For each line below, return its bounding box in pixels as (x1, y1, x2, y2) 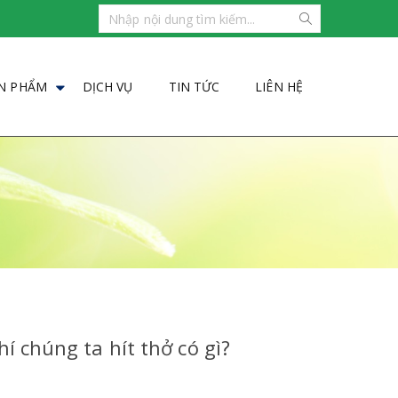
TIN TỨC (168, 78, 220, 95)
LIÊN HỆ (255, 78, 303, 95)
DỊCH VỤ (82, 78, 133, 95)
